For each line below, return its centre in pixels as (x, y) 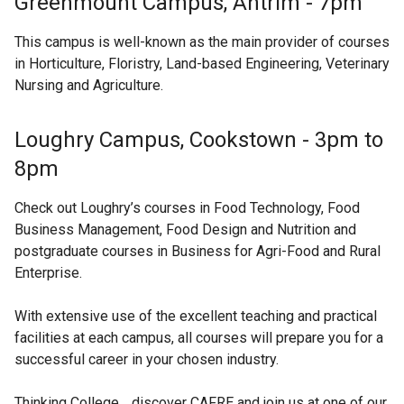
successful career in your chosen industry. (147, 359)
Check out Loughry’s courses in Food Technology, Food (187, 207)
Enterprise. (48, 272)
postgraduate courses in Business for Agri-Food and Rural (197, 251)
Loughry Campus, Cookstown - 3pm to (199, 139)
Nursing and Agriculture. (89, 85)
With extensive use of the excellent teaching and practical (196, 316)
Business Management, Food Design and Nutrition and (185, 229)
